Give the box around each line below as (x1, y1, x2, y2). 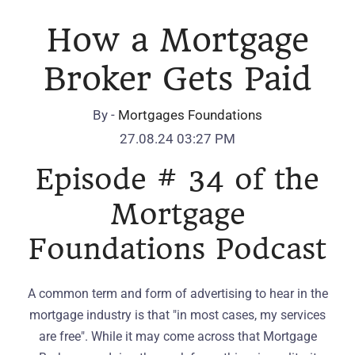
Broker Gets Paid (44, 60, 311, 98)
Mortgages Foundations (118, 107, 262, 123)
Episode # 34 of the (36, 162, 319, 197)
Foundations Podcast (29, 232, 326, 266)
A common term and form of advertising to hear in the (27, 286, 328, 301)
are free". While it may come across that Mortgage (38, 329, 317, 344)
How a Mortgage (46, 21, 309, 59)
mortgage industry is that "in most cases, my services (29, 307, 326, 323)
